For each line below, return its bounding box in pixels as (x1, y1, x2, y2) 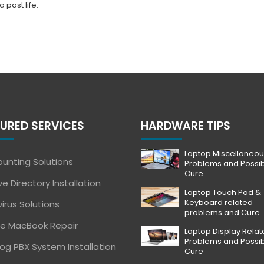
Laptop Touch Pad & (184, 187, 261, 198)
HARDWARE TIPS (141, 118, 230, 134)
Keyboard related (184, 197, 253, 208)
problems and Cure (184, 207, 260, 218)
